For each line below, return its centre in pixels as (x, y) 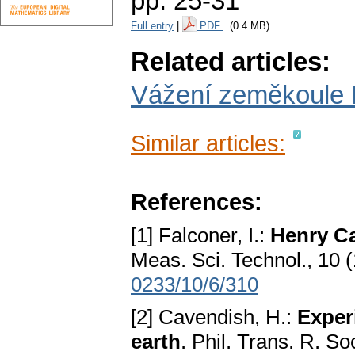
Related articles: (231, 62)
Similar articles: (208, 143)
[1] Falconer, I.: (200, 236)
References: (197, 202)
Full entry (152, 26)
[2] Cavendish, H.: (214, 317)
